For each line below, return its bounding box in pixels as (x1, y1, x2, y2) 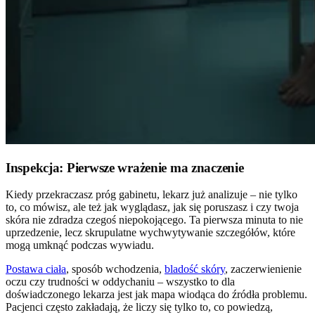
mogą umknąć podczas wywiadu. (6, 239, 154, 252)
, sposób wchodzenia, (66, 263, 165, 276)
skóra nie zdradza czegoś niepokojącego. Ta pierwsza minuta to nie (6, 214, 303, 226)
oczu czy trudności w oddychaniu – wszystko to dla (6, 276, 235, 288)
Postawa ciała (6, 263, 66, 276)
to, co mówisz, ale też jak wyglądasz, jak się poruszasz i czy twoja (6, 201, 299, 214)
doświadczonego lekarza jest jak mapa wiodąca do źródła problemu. (6, 288, 307, 301)
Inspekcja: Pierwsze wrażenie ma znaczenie (6, 160, 244, 175)
